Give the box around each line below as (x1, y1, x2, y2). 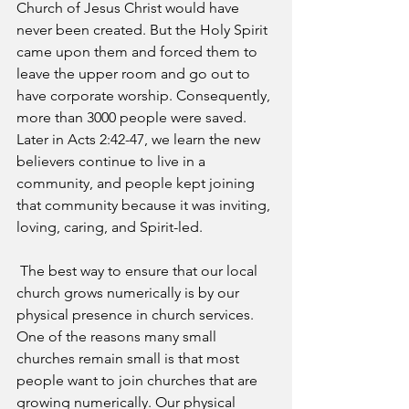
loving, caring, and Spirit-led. (16, 218, 203, 236)
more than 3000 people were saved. (16, 109, 250, 126)
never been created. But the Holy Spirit (16, 21, 271, 38)
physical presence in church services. (16, 306, 257, 323)
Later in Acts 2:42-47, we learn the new (16, 131, 264, 148)
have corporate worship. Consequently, (16, 87, 274, 104)
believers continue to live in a (16, 152, 209, 170)
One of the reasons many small (16, 328, 220, 345)
